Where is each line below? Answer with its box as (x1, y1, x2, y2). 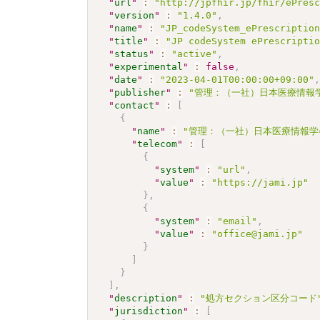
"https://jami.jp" (211, 176, 309, 188)
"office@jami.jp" (211, 228, 304, 239)
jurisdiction (114, 305, 184, 316)
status (114, 48, 149, 59)
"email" (217, 215, 258, 226)
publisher (114, 86, 166, 98)
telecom (137, 138, 178, 149)
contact (114, 99, 155, 111)
